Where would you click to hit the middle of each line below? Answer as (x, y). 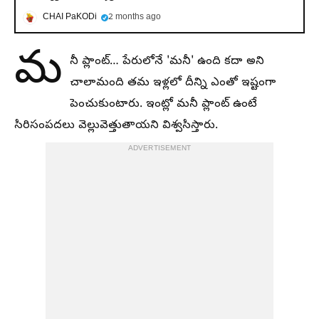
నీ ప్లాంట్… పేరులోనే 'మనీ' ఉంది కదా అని (167, 62)
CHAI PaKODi (70, 18)
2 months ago (135, 18)
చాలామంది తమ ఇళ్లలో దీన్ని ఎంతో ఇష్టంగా (173, 83)
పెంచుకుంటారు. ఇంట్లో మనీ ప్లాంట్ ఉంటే (163, 105)
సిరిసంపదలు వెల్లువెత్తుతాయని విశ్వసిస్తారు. (116, 126)
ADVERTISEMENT (159, 149)
